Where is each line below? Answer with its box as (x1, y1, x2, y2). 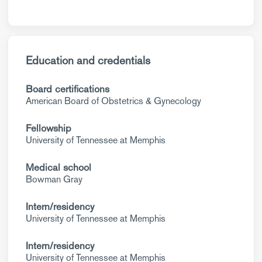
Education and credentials (26, 53, 150, 68)
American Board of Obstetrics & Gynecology (26, 95, 201, 107)
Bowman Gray (26, 173, 82, 185)
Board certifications (26, 82, 109, 95)
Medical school (26, 161, 91, 174)
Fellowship (26, 122, 71, 135)
